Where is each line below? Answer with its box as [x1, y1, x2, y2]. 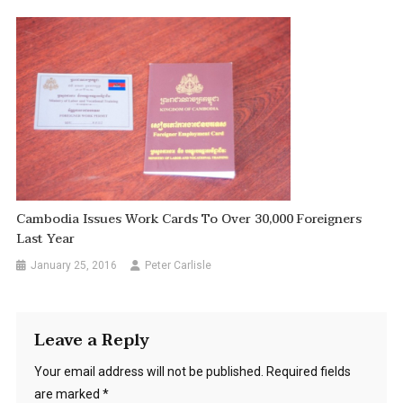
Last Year [16, 228, 76, 249]
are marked [33, 386, 103, 401]
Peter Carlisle [145, 258, 212, 272]
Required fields [265, 363, 351, 379]
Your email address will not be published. [33, 363, 264, 379]
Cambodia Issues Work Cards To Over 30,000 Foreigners [16, 208, 363, 229]
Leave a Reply [33, 326, 149, 354]
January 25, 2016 [31, 258, 118, 272]
